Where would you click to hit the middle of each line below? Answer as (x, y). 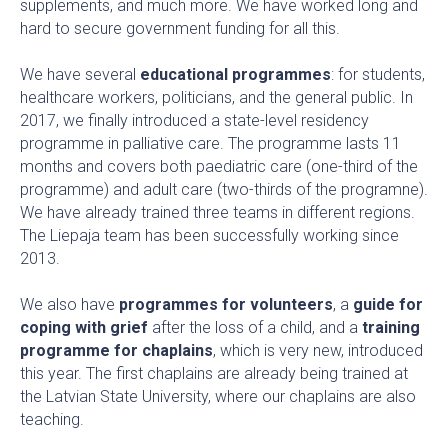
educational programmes (235, 74)
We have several (80, 74)
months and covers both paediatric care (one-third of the (219, 166)
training (389, 327)
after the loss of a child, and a (253, 327)
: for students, (378, 74)
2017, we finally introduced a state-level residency (194, 120)
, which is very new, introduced (318, 350)
